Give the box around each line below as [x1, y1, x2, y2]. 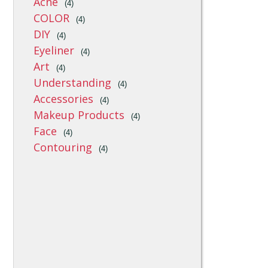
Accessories [33, 92, 94, 106]
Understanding [33, 75, 112, 90]
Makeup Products [33, 108, 125, 122]
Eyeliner [33, 43, 75, 57]
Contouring [33, 140, 93, 154]
